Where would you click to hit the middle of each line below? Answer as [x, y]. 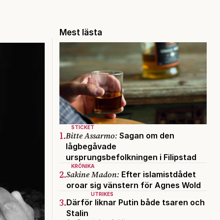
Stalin [77, 213]
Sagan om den [146, 135]
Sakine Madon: [93, 174]
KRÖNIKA [83, 166]
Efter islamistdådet [158, 174]
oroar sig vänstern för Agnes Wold [134, 185]
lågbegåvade [91, 146]
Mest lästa [81, 32]
